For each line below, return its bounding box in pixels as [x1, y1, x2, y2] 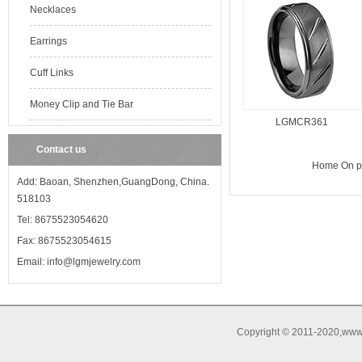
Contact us [36, 144, 86, 155]
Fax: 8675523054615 [17, 235, 112, 246]
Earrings [30, 36, 68, 47]
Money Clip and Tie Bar [30, 99, 134, 110]
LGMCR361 [276, 116, 328, 128]
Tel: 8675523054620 [17, 214, 108, 225]
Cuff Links [30, 67, 74, 78]
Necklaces [30, 4, 77, 15]
